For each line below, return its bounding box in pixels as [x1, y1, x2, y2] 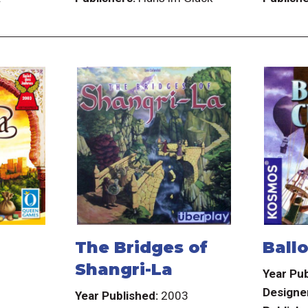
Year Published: [74, 288, 158, 302]
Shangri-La [74, 259, 173, 280]
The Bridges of [74, 237, 208, 258]
